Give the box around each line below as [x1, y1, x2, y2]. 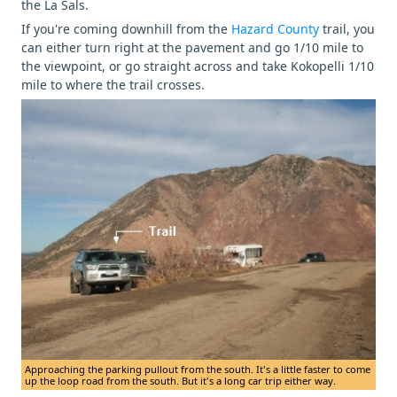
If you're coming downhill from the [21, 20, 231, 38]
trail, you [323, 20, 375, 38]
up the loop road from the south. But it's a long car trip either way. [25, 373, 336, 387]
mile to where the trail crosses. [21, 76, 205, 94]
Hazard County [231, 20, 323, 38]
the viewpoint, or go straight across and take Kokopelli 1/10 [21, 58, 374, 75]
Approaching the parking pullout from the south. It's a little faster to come [25, 362, 370, 376]
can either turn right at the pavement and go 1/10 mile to [21, 39, 363, 57]
